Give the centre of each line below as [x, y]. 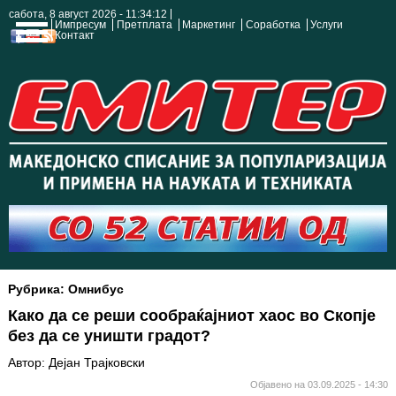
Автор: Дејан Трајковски [76, 363]
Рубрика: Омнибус [66, 289]
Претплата [144, 25]
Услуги [327, 25]
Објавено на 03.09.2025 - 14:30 [319, 385]
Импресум [81, 25]
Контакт [75, 35]
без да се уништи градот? [109, 336]
